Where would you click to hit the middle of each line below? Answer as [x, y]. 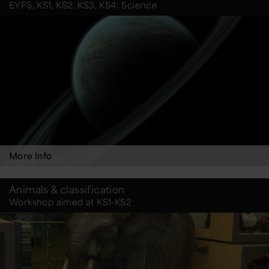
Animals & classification [67, 189]
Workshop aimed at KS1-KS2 [70, 202]
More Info [31, 156]
